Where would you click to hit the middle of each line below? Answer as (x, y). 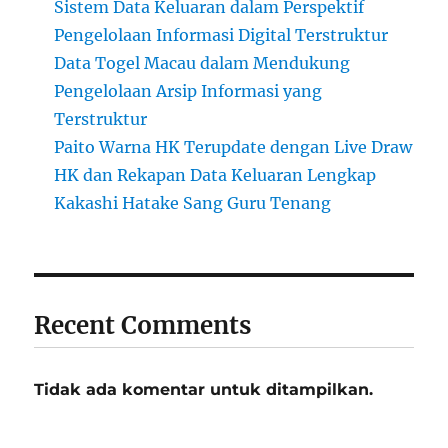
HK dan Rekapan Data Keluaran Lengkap (215, 175)
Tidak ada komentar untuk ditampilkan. (204, 390)
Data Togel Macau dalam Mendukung (202, 63)
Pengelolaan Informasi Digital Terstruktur (221, 35)
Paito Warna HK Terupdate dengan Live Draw (233, 147)
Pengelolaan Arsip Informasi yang (188, 91)
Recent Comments (143, 326)
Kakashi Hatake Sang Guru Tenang (193, 203)
